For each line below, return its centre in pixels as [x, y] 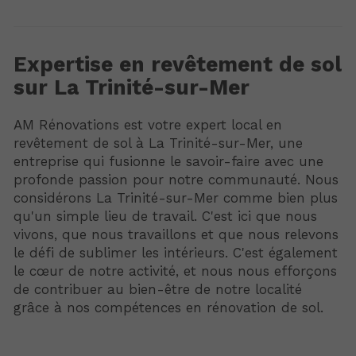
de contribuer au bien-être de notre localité [158, 289]
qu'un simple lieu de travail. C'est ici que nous [165, 216]
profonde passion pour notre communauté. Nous [176, 179]
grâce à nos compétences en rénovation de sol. [168, 307]
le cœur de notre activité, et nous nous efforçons [175, 271]
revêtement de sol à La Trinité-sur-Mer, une [158, 143]
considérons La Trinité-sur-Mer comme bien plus [176, 197]
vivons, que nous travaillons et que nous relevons [176, 234]
